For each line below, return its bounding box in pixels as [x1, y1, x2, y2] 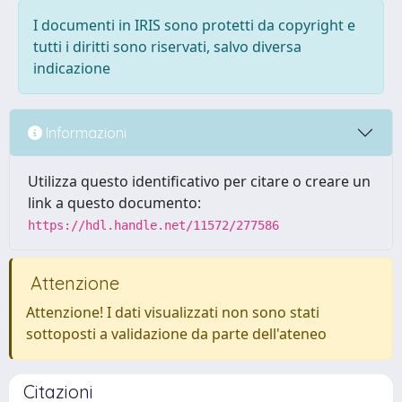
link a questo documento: [28, 193, 201, 213]
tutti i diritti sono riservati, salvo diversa [33, 37, 301, 57]
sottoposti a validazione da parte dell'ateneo [26, 324, 327, 344]
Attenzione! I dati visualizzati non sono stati [26, 302, 319, 322]
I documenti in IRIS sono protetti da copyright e [33, 15, 355, 35]
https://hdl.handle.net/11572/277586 [28, 218, 279, 232]
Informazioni [42, 123, 127, 142]
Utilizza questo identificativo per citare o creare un [28, 171, 371, 191]
